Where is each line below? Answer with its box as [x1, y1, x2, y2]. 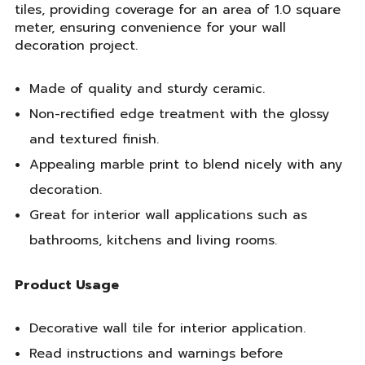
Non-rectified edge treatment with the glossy [29, 104, 329, 125]
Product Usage [15, 275, 119, 295]
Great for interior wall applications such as [29, 205, 307, 226]
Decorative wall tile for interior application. [29, 319, 306, 339]
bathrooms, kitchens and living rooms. [29, 231, 277, 251]
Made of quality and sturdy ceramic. [29, 79, 265, 99]
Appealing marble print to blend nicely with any [29, 155, 342, 175]
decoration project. [15, 36, 138, 55]
